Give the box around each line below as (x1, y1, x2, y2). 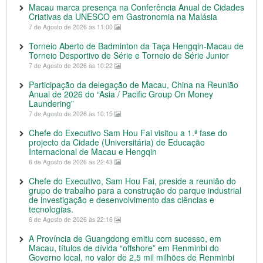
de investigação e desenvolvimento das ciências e (29, 194, 214, 206)
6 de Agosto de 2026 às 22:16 (29, 215, 114, 224)
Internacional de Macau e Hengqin (29, 146, 157, 158)
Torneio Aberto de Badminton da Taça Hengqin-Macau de (29, 40, 244, 52)
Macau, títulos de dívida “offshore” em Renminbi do (29, 242, 219, 254)
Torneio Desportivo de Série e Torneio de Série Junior (29, 49, 229, 62)
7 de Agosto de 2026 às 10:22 (29, 61, 114, 70)
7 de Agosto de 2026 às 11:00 (29, 22, 114, 32)
